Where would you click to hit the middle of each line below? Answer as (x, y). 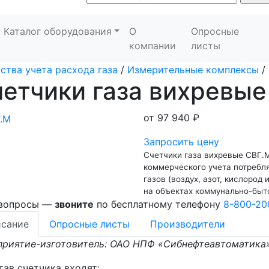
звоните (74, 204)
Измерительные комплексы (193, 70)
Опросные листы (89, 224)
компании (153, 46)
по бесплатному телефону (159, 204)
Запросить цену (181, 142)
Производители (188, 224)
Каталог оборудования (57, 31)
